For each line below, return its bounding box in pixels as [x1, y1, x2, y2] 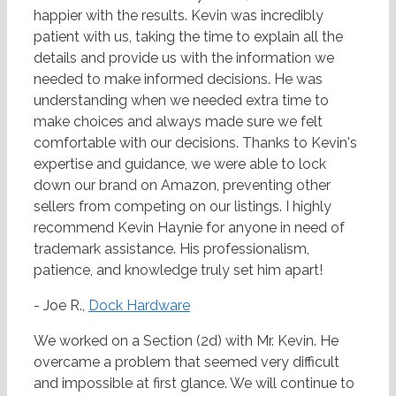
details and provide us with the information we [34, 49, 334, 67]
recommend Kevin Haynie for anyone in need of [34, 219, 345, 237]
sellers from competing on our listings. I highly [34, 198, 331, 216]
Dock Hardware [88, 297, 190, 315]
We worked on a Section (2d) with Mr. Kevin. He [34, 332, 339, 350]
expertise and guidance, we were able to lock [34, 156, 326, 173]
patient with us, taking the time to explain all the [34, 28, 343, 46]
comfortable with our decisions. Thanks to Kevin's [34, 134, 357, 152]
